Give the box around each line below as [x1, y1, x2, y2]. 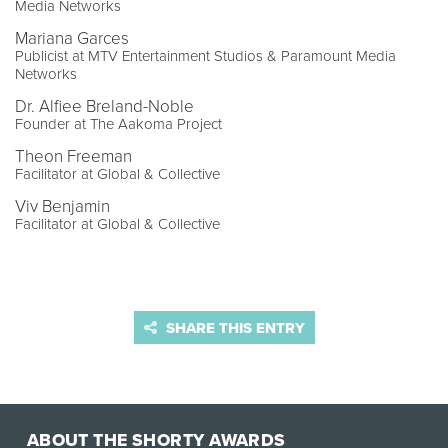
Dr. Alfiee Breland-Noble [15, 96, 194, 118]
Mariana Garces [15, 28, 129, 50]
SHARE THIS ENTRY [161, 319, 305, 338]
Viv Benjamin [15, 196, 110, 218]
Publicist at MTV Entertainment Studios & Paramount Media [15, 47, 396, 66]
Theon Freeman [15, 146, 132, 168]
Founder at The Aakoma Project [15, 115, 222, 134]
